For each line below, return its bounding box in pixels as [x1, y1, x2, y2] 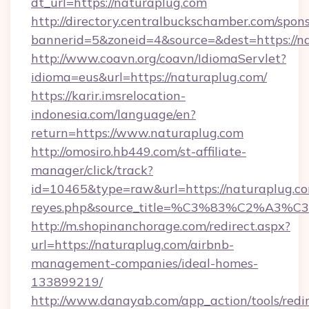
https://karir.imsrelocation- [31, 88, 186, 103]
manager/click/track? [31, 162, 153, 178]
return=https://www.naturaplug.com [31, 125, 243, 141]
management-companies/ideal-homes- [31, 255, 258, 271]
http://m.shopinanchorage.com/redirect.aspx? [31, 218, 290, 234]
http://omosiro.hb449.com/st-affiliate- [31, 143, 246, 159]
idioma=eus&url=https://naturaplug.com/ [31, 69, 267, 85]
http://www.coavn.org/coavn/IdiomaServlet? [31, 50, 286, 66]
